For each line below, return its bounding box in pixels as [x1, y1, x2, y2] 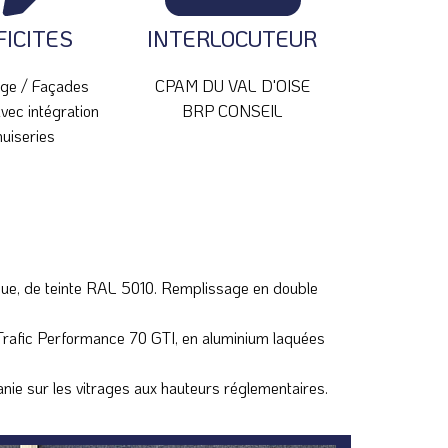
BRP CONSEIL [181, 99, 283, 121]
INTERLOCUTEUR [147, 24, 317, 54]
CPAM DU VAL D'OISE [154, 74, 310, 96]
